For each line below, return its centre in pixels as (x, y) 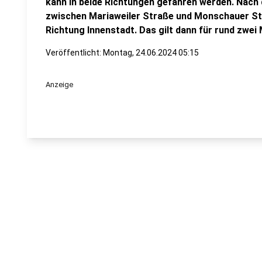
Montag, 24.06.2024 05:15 (151, 53)
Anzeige (59, 85)
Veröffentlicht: (74, 53)
